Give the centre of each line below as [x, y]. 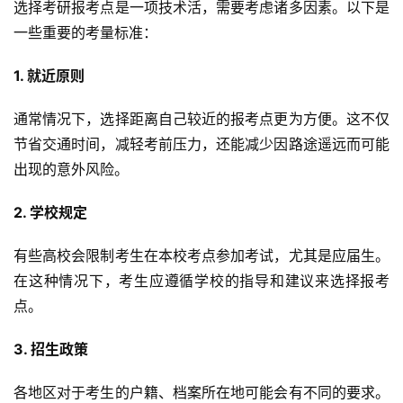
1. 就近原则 [49, 76]
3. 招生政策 [51, 349]
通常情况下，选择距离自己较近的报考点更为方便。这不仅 [201, 119]
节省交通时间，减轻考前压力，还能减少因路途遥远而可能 [201, 144]
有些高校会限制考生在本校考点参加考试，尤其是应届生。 [201, 256]
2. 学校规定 [50, 213]
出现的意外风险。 [71, 170]
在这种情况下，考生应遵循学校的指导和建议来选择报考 [201, 281]
